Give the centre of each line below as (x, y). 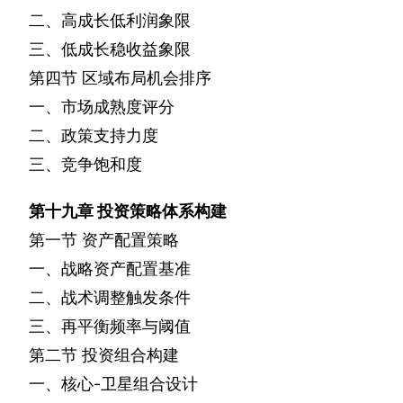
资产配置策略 (130, 240)
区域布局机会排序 (147, 78)
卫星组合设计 (149, 384)
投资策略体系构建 (162, 211)
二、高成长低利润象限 (110, 21)
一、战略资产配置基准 (110, 269)
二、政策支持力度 (94, 136)
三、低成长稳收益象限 (110, 49)
